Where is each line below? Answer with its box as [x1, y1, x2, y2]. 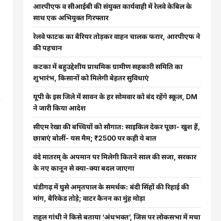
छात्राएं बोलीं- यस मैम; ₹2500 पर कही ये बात [33, 134, 156, 142]
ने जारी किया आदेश [33, 104, 86, 112]
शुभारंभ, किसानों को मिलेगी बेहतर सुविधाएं [33, 74, 149, 82]
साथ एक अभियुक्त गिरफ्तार [33, 13, 109, 22]
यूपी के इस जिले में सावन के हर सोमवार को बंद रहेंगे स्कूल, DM [33, 92, 197, 101]
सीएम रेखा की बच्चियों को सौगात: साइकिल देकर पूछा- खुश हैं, [33, 122, 200, 131]
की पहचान [33, 43, 62, 52]
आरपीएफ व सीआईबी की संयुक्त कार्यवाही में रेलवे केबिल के [33, 2, 192, 10]
